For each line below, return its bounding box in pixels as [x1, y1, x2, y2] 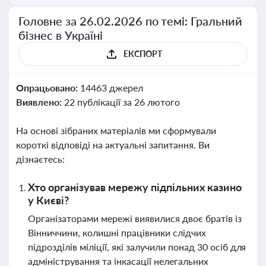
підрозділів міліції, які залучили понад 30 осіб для [28, 241, 246, 252]
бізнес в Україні [18, 28, 103, 42]
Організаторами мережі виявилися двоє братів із [28, 213, 242, 224]
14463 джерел [80, 82, 143, 93]
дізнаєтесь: [16, 153, 65, 164]
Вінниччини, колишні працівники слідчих [28, 227, 206, 238]
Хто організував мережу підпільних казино [28, 180, 242, 194]
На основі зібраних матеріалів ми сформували [16, 125, 216, 136]
